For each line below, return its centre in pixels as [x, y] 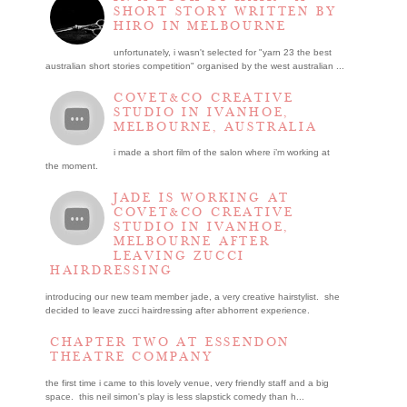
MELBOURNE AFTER [192, 242]
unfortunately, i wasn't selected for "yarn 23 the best [222, 52]
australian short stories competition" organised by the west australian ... [194, 65]
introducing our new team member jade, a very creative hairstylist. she [192, 297]
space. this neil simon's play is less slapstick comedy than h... [174, 397]
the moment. [73, 166]
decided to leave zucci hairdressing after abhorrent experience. [179, 311]
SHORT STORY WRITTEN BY [225, 11]
